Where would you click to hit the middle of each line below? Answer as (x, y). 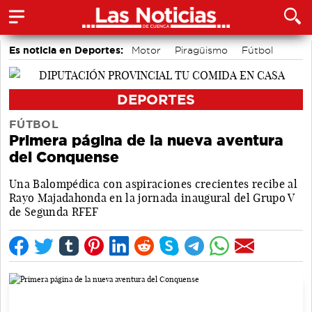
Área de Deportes (225, 67)
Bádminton (41, 67)
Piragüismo (201, 50)
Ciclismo (102, 84)
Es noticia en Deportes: (66, 50)
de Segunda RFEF (54, 211)
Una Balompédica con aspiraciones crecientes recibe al (153, 184)
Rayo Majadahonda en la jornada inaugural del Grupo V (152, 197)
